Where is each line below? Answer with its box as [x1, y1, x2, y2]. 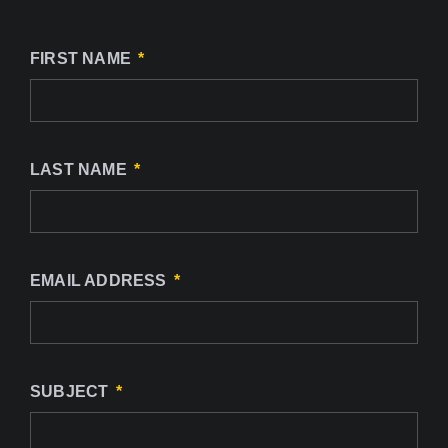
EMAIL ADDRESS [30, 271, 171, 289]
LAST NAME [30, 160, 131, 178]
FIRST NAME [30, 49, 136, 67]
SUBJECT [30, 382, 113, 400]
